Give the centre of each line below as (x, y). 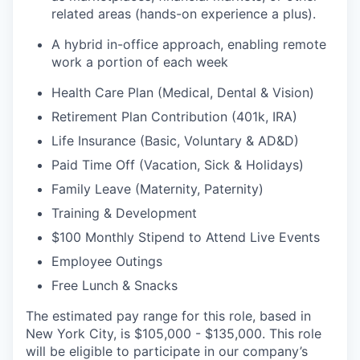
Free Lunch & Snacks (115, 285)
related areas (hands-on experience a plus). (184, 13)
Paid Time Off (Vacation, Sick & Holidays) (178, 164)
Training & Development (124, 213)
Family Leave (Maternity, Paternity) (157, 188)
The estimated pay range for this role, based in (168, 315)
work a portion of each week (140, 61)
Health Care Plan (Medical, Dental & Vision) (183, 92)
